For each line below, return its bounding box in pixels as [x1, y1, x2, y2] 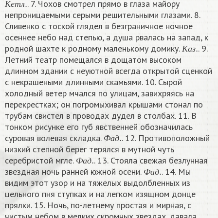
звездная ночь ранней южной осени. [5, 166, 144, 178]
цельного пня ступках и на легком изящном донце [5, 188, 196, 200]
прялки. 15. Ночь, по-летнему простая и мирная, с [5, 200, 191, 211]
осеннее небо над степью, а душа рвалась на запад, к [5, 32, 208, 43]
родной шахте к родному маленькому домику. [5, 43, 182, 54]
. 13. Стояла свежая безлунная [94, 155, 208, 166]
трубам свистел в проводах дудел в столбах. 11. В [5, 110, 197, 122]
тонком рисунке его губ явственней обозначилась [5, 121, 193, 133]
